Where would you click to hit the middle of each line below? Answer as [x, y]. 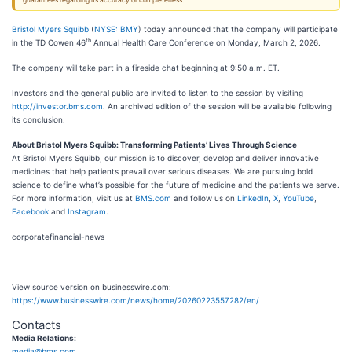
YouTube [299, 198]
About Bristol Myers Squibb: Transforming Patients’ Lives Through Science [154, 145]
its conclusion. [38, 119]
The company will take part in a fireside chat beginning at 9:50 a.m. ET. [146, 68]
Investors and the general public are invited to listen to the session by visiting [158, 93]
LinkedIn [253, 198]
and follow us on [204, 198]
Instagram [87, 211]
